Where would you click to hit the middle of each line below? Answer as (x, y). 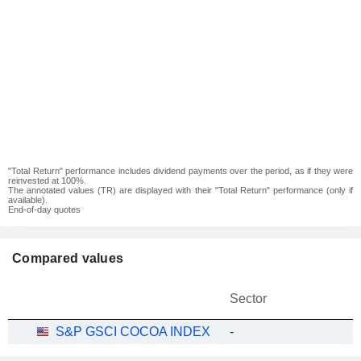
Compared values (68, 258)
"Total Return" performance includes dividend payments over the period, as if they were (180, 171)
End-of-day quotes (44, 210)
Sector (248, 299)
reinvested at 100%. (47, 180)
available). (28, 200)
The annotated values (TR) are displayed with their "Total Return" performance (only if (180, 190)
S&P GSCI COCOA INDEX (133, 332)
